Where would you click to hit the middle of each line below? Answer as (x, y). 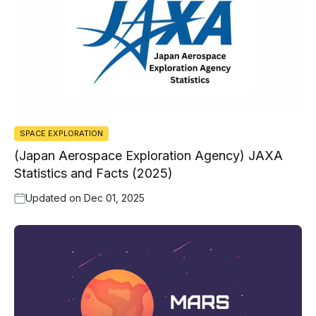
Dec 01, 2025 (114, 198)
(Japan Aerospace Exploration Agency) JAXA (148, 156)
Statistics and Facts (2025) (93, 174)
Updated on (55, 198)
